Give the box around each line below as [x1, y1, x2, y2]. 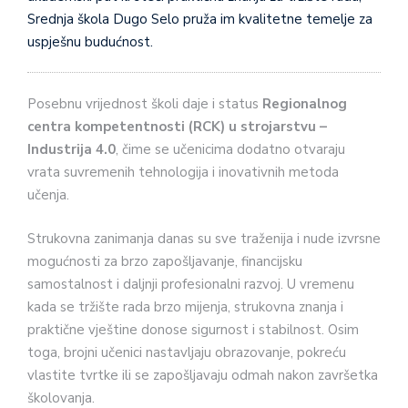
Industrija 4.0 [27, 140, 116, 159]
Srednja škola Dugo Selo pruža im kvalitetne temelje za [27, 9, 372, 28]
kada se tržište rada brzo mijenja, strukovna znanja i [27, 297, 343, 316]
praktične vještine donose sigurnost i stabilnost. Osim [27, 320, 359, 339]
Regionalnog [262, 95, 347, 114]
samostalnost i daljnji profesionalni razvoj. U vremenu [27, 274, 354, 293]
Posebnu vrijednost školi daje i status [27, 95, 262, 114]
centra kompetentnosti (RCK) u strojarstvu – [27, 117, 327, 137]
